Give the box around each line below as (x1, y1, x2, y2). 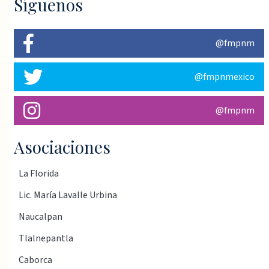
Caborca (19, 253, 52, 267)
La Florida (19, 167, 59, 181)
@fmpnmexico (195, 70, 255, 84)
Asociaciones (14, 136, 110, 159)
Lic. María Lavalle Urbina (19, 189, 117, 202)
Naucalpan (19, 210, 62, 224)
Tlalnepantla (19, 232, 73, 246)
